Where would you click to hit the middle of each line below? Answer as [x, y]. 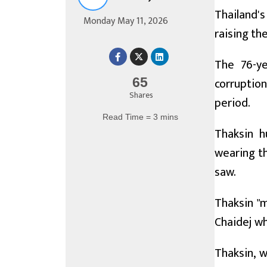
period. [232, 103]
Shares [141, 95]
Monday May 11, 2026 [126, 21]
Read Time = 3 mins [140, 117]
